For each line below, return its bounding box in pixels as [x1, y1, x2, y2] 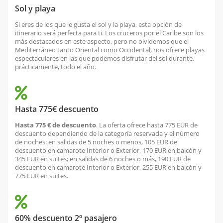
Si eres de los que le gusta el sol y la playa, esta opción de [15, 20, 182, 29]
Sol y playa [15, 3, 55, 14]
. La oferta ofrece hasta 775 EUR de [96, 120, 198, 130]
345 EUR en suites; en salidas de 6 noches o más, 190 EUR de [15, 154, 191, 164]
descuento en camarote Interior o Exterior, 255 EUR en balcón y [15, 163, 202, 172]
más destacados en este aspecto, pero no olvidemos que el [15, 37, 189, 46]
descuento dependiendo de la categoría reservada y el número [15, 129, 200, 138]
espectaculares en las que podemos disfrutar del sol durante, [15, 54, 194, 63]
